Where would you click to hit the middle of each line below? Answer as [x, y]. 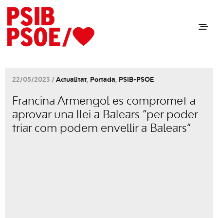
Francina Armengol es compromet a [104, 102]
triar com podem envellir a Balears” [101, 129]
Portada [103, 80]
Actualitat [71, 80]
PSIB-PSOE [136, 80]
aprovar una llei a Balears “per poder [105, 115]
